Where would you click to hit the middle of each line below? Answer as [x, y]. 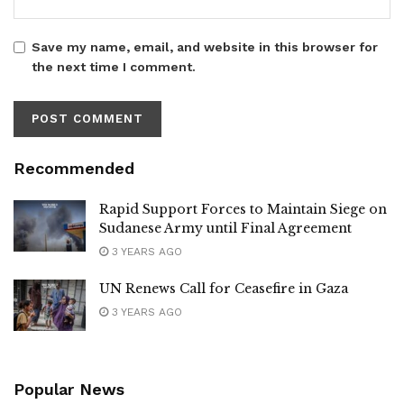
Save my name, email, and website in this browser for [205, 46]
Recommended [74, 168]
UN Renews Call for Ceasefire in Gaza [224, 288]
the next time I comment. [114, 66]
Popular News [69, 390]
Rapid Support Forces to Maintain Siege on [243, 209]
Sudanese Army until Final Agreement [225, 228]
